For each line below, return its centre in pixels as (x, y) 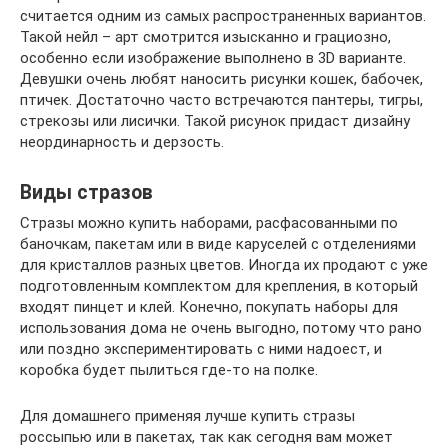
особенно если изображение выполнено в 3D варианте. (213, 57)
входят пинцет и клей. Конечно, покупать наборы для (209, 306)
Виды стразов (86, 192)
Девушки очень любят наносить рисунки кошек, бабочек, (221, 78)
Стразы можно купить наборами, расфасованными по (209, 222)
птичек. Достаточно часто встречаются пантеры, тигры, (221, 99)
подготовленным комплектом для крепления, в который (219, 285)
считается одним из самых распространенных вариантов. (223, 15)
